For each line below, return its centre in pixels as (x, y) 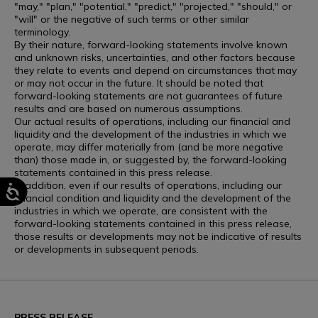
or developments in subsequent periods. (106, 249)
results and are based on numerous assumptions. (128, 109)
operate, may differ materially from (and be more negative (149, 147)
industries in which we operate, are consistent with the (141, 211)
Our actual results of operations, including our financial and (152, 121)
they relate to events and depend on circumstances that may (155, 70)
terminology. (42, 32)
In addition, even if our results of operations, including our (148, 185)
